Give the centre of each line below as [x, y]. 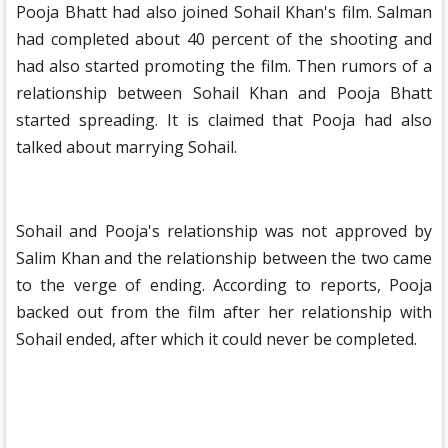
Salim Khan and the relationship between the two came [224, 258]
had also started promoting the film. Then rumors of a [224, 66]
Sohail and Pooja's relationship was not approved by [224, 231]
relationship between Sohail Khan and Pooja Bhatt [224, 93]
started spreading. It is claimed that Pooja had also [224, 120]
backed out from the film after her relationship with [224, 312]
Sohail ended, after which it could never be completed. [216, 339]
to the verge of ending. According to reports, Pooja [224, 285]
